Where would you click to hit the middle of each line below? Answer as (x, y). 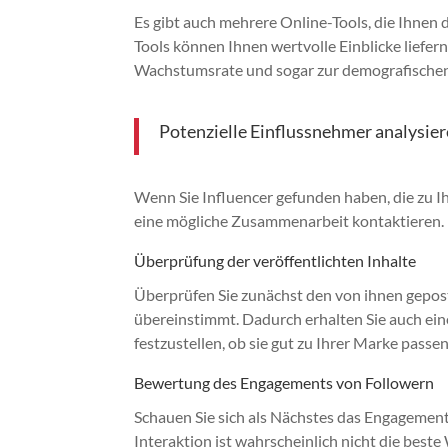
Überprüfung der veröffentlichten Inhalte (275, 260)
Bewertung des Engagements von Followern (284, 382)
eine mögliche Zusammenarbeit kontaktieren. (289, 220)
